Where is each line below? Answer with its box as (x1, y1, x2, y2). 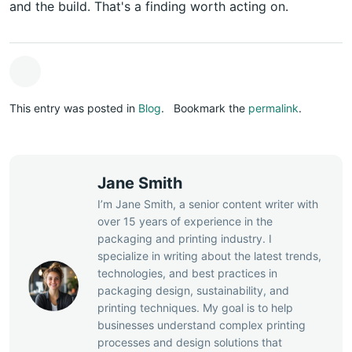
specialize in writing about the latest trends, (97, 248, 321, 262)
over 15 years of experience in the (97, 214, 273, 228)
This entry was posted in (9, 101, 138, 115)
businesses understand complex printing (97, 317, 306, 332)
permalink (248, 101, 299, 115)
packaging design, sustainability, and (97, 283, 289, 297)
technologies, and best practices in (97, 266, 277, 280)
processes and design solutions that (97, 335, 282, 349)
